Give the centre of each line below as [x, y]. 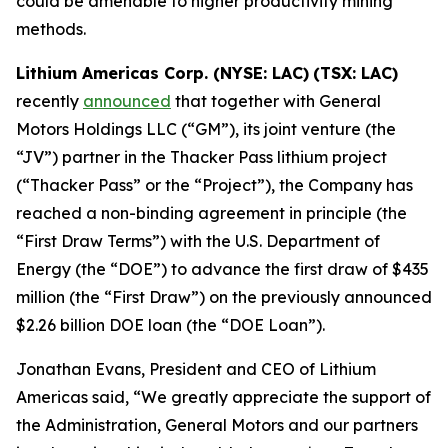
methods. [51, 28]
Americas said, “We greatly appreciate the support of [223, 396]
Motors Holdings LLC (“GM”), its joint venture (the [206, 128]
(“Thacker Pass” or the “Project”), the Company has [214, 184]
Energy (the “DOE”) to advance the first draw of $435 [222, 268]
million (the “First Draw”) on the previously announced [224, 296]
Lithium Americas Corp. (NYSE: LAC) [162, 72]
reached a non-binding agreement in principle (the [211, 212]
